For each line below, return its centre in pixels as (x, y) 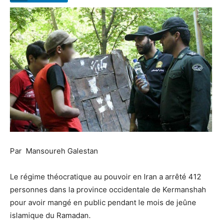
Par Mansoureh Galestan (54, 151)
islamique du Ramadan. (50, 215)
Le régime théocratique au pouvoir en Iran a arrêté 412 (106, 176)
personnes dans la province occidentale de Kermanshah (108, 189)
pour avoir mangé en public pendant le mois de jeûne (103, 202)
